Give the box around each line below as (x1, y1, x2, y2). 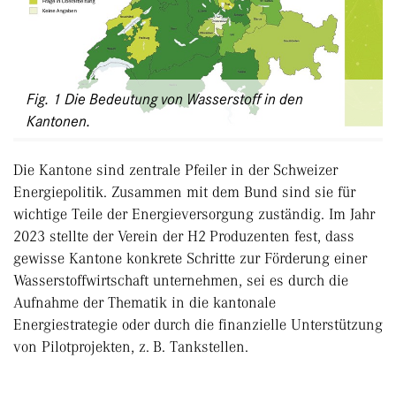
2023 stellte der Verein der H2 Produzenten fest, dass (13, 227, 354, 246)
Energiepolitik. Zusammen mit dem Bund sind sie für (13, 183, 355, 202)
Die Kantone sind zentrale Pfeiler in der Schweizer (13, 161, 338, 179)
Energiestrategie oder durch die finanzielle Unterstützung (13, 316, 383, 334)
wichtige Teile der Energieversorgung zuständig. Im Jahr (13, 205, 375, 224)
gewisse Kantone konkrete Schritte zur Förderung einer (13, 249, 367, 268)
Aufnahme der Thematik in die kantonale (13, 293, 276, 312)
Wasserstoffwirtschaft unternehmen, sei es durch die (13, 271, 348, 290)
